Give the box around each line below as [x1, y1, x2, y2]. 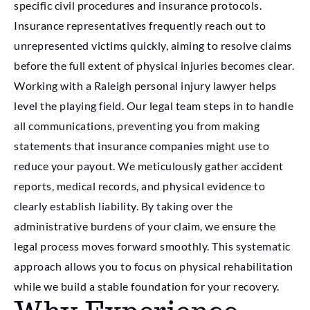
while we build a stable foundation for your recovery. [14, 279, 280, 293]
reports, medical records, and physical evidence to [14, 179, 265, 192]
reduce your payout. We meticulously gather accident [14, 158, 284, 172]
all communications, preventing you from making [14, 118, 259, 132]
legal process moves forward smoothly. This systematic [14, 239, 291, 253]
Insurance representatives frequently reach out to [14, 18, 266, 32]
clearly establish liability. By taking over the [14, 199, 233, 212]
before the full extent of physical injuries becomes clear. [14, 58, 294, 72]
